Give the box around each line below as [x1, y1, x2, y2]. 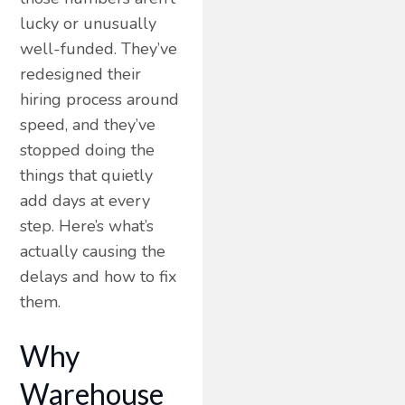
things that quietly [20, 164, 154, 186]
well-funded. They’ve [20, 37, 178, 60]
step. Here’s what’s [20, 214, 155, 237]
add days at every [20, 189, 151, 212]
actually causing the [20, 240, 166, 262]
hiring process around [20, 88, 180, 110]
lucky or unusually [20, 12, 157, 34]
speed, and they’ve [20, 113, 156, 136]
